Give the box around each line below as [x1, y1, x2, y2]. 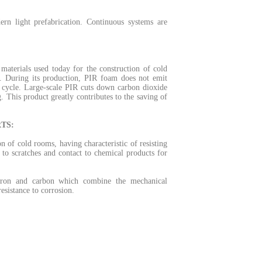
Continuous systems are [87, 18, 168, 26]
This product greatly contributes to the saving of [6, 92, 168, 101]
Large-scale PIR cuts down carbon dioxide [24, 83, 168, 92]
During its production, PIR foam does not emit [5, 74, 167, 82]
